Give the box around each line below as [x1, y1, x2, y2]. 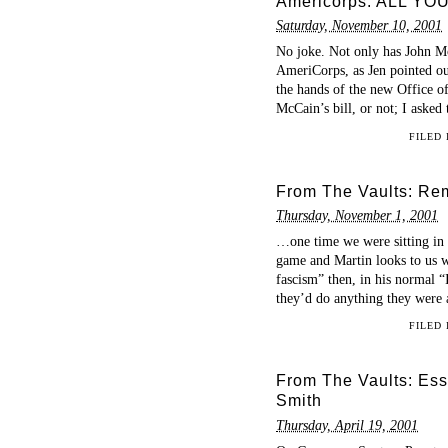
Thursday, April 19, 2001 [276, 416, 418, 433]
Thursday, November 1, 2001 [276, 206, 438, 223]
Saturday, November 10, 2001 [276, 17, 442, 34]
